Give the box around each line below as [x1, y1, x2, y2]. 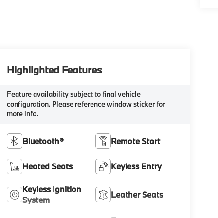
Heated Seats [22, 161, 73, 171]
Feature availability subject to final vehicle [6, 89, 141, 99]
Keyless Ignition [22, 183, 81, 194]
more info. [6, 109, 38, 118]
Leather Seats [111, 189, 163, 200]
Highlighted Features [6, 62, 102, 76]
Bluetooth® [22, 135, 64, 146]
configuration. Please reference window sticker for [6, 99, 165, 109]
